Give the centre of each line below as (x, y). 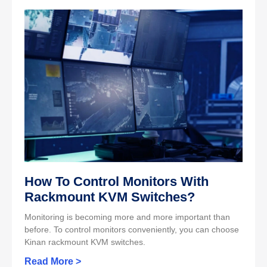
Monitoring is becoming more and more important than (127, 217)
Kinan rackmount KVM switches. (85, 242)
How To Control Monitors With (117, 182)
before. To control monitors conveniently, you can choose (132, 230)
